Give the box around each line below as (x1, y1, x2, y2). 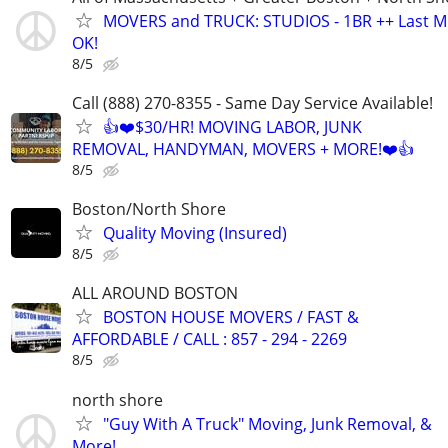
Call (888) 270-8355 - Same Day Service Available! (72, 92, 433, 114)
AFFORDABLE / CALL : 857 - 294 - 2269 (72, 328, 347, 351)
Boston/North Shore (72, 198, 226, 221)
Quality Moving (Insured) (103, 222, 287, 245)
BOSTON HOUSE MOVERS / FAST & (103, 306, 359, 329)
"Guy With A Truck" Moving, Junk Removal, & (103, 412, 432, 435)
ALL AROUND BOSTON (72, 282, 238, 305)
